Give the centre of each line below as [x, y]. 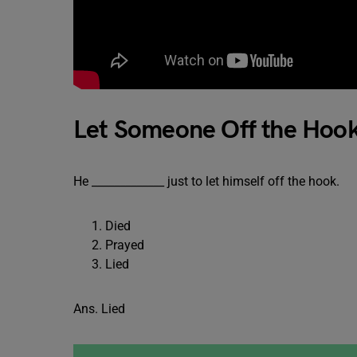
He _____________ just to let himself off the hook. [208, 181]
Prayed [125, 245]
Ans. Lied [99, 309]
